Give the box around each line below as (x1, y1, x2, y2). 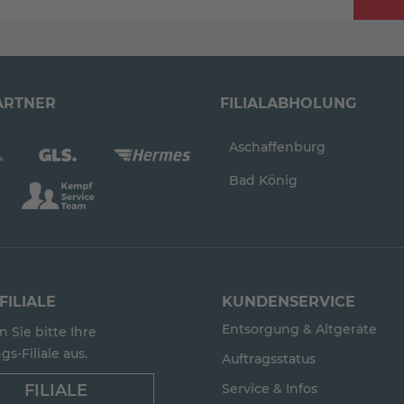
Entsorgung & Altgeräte (222, 321, 378, 337)
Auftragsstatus (222, 351, 317, 367)
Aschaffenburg (229, 138, 326, 155)
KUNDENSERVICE (222, 293, 356, 310)
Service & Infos (222, 381, 318, 397)
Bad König (229, 171, 298, 188)
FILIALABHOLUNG (220, 95, 356, 112)
